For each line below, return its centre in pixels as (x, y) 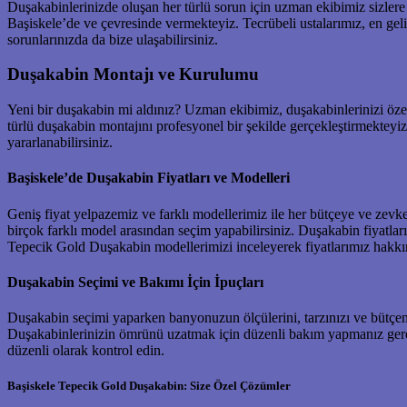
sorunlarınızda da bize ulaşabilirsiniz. (113, 39)
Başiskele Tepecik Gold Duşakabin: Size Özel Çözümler (149, 386)
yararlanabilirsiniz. (60, 143)
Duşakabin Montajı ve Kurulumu (133, 74)
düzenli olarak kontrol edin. (86, 351)
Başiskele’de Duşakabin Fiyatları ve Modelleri (149, 178)
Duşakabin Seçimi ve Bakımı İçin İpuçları (135, 282)
